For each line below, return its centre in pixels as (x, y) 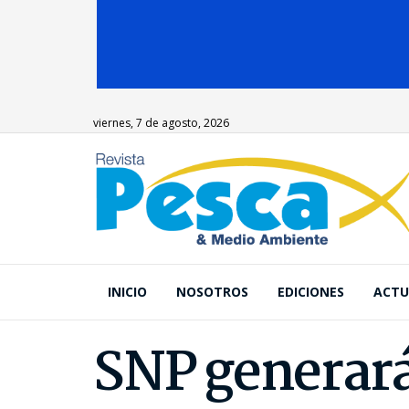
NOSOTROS (212, 292)
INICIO (127, 292)
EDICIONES (311, 292)
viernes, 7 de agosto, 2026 (161, 123)
